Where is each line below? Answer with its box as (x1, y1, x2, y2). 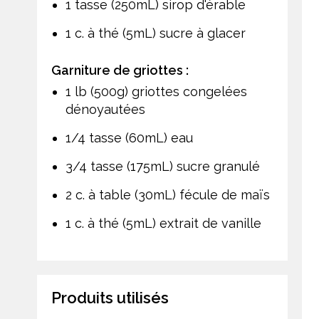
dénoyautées (66, 101, 145, 117)
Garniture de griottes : (51, 62, 189, 78)
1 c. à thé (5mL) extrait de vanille (66, 215, 261, 231)
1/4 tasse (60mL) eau (66, 130, 193, 145)
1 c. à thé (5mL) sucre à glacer (66, 25, 246, 41)
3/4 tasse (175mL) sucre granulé (66, 158, 260, 174)
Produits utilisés (51, 288, 169, 307)
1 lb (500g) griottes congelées (66, 83, 247, 99)
